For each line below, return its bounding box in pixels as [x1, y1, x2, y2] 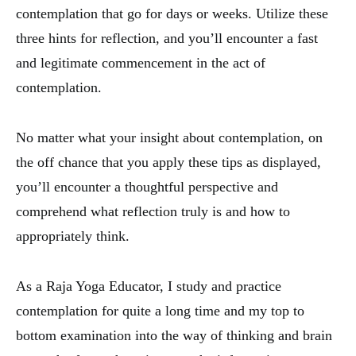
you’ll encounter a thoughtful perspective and [16, 179, 278, 195]
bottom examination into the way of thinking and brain [16, 327, 332, 344]
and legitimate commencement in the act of [16, 55, 265, 72]
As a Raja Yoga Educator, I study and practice [16, 278, 281, 295]
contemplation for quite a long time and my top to [16, 303, 304, 319]
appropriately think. [16, 228, 130, 245]
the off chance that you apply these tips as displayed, [16, 154, 321, 171]
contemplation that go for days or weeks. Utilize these [16, 6, 328, 22]
